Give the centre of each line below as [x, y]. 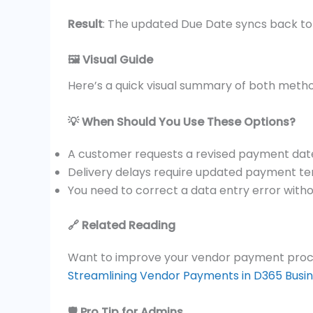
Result [85, 24]
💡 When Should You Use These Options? [182, 122]
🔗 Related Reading [122, 225]
